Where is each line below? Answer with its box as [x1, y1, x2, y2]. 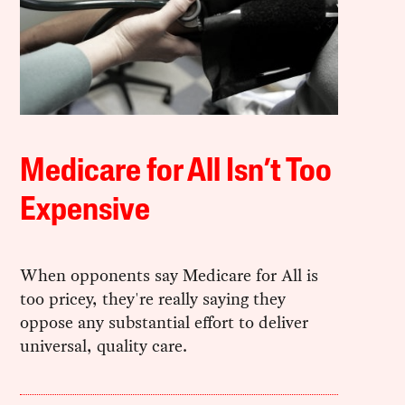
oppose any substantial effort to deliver [20, 309, 309, 334]
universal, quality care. [20, 333, 188, 358]
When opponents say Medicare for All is [20, 262, 319, 287]
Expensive [20, 194, 151, 228]
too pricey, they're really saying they [20, 286, 287, 311]
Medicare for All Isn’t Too [20, 155, 333, 189]
